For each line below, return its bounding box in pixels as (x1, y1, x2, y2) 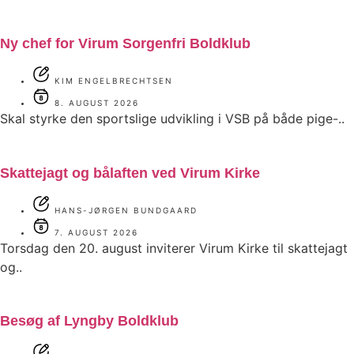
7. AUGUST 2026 (55, 227, 138, 237)
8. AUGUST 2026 (55, 98, 139, 108)
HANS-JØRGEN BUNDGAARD (55, 205, 198, 215)
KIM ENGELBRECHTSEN (55, 76, 173, 86)
